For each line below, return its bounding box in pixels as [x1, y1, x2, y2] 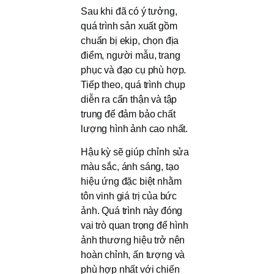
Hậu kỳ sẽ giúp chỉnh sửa [81, 147, 190, 158]
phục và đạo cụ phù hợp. [81, 64, 187, 75]
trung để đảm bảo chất [81, 108, 176, 119]
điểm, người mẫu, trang [81, 50, 180, 61]
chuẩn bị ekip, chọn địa [81, 35, 179, 46]
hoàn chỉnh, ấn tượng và [81, 250, 185, 261]
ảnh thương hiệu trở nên [81, 235, 185, 246]
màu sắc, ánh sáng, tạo [81, 161, 179, 172]
